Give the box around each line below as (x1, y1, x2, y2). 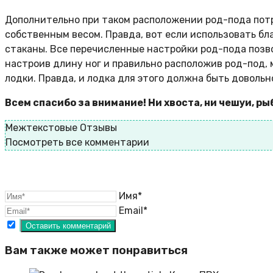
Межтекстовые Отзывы (5, 122, 117, 134)
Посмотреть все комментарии (5, 136, 149, 149)
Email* (119, 205, 147, 217)
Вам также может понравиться (5, 243, 188, 257)
